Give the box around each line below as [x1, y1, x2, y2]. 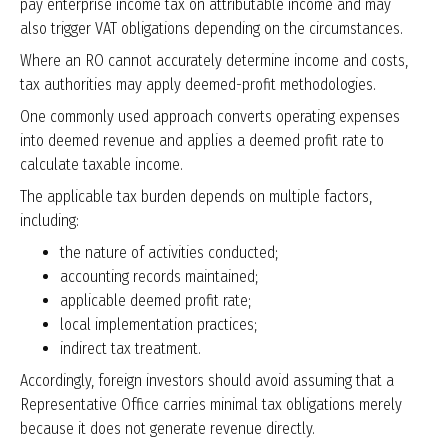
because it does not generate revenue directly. [20, 419, 315, 439]
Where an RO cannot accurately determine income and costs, [20, 51, 408, 71]
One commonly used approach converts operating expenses [20, 107, 400, 127]
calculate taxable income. [20, 155, 183, 175]
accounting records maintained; [60, 267, 258, 287]
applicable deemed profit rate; [60, 291, 251, 311]
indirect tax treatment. [60, 339, 201, 359]
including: [20, 211, 79, 231]
